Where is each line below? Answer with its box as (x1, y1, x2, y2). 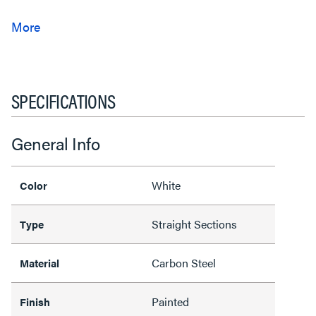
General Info (11, 130, 99, 155)
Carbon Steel (152, 254, 216, 271)
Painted (152, 293, 189, 310)
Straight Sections (152, 215, 237, 232)
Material (20, 255, 59, 270)
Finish (20, 293, 50, 309)
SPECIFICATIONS (11, 85, 116, 114)
